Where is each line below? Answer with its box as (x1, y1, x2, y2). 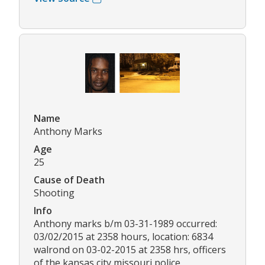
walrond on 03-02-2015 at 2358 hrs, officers (34, 243, 226, 257)
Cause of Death (34, 173, 105, 187)
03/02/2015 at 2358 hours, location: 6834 (34, 230, 213, 244)
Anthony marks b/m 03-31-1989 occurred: (34, 217, 217, 231)
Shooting (34, 186, 75, 200)
